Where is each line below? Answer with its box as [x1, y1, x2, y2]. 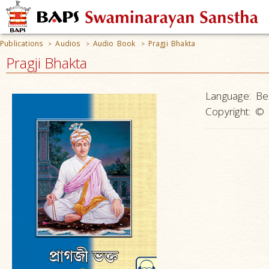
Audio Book [92, 38, 136, 49]
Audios [55, 38, 80, 49]
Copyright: [205, 104, 251, 118]
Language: [205, 89, 252, 103]
